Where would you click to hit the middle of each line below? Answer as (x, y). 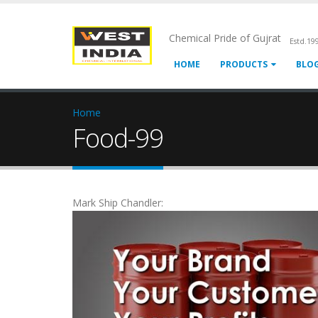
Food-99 (118, 138)
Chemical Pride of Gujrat (229, 38)
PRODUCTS (244, 64)
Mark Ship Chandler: (119, 203)
